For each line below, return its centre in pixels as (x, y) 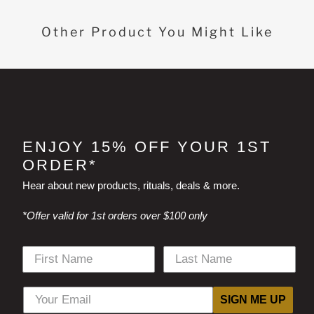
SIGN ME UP (253, 299)
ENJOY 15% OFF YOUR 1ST (146, 146)
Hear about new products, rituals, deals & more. (131, 185)
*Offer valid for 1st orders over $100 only (115, 215)
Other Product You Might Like (157, 32)
